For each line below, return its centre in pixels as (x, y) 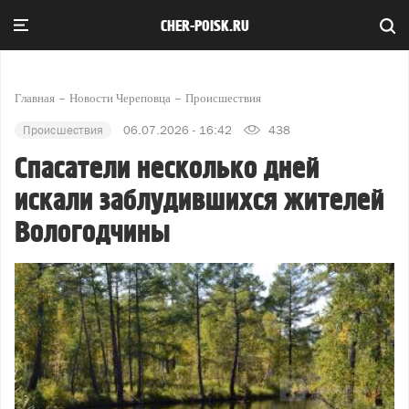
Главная (35, 98)
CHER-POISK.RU (204, 26)
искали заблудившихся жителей (199, 201)
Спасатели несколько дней (167, 169)
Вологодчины (93, 233)
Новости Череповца (120, 98)
